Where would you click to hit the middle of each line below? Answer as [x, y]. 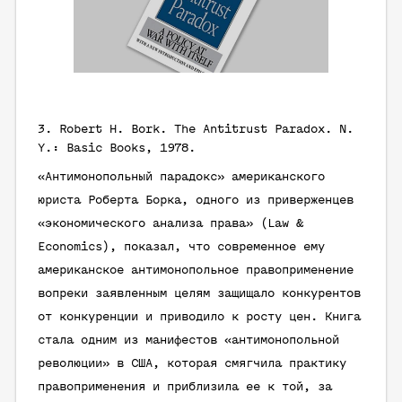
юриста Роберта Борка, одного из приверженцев [196, 201]
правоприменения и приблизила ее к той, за [185, 387]
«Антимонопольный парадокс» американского [181, 177]
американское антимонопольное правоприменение [196, 271]
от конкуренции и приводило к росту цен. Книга [199, 317]
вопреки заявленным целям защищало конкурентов [199, 294]
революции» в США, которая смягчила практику [192, 364]
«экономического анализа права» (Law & [170, 224]
